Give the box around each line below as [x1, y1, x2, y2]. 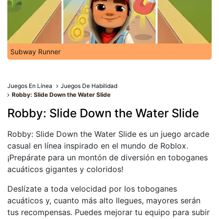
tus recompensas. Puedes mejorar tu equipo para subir [7, 207, 210, 217]
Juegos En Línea [7, 82, 52, 89]
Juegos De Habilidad [61, 82, 118, 89]
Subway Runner [10, 47, 61, 56]
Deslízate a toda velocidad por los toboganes [7, 184, 177, 194]
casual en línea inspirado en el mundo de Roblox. [7, 141, 188, 151]
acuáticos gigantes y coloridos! [7, 164, 123, 174]
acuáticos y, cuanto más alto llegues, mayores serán [7, 196, 200, 205]
